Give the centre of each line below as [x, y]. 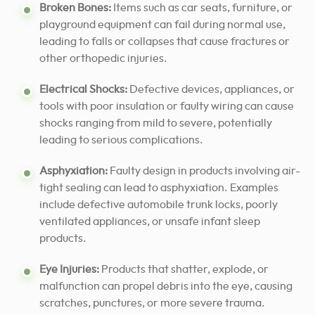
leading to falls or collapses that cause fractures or [165, 42]
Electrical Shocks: [83, 90]
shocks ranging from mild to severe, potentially [156, 123]
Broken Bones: [75, 8]
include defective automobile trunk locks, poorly [159, 205]
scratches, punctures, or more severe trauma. [152, 303]
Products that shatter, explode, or [184, 270]
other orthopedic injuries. [103, 59]
